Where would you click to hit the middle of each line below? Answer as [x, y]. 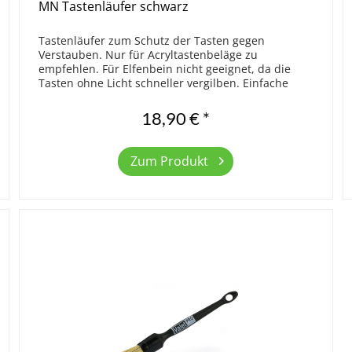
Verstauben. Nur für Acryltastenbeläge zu [148, 55]
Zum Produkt [170, 161]
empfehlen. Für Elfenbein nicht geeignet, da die [165, 69]
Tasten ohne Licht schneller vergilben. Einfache [164, 83]
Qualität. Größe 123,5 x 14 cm [117, 97]
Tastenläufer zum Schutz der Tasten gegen [152, 41]
